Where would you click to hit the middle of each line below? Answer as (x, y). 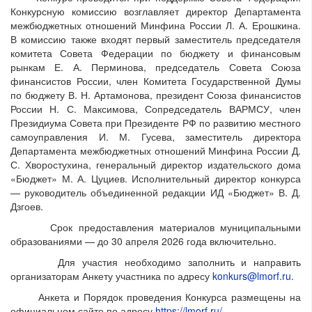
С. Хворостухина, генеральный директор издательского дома (156, 165)
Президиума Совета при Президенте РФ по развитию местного (156, 123)
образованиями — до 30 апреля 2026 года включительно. (143, 241)
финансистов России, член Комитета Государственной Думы (156, 81)
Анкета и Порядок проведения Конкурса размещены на (156, 297)
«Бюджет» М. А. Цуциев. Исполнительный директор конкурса (156, 179)
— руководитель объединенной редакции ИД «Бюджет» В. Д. (156, 193)
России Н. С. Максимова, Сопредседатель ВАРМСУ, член (156, 109)
